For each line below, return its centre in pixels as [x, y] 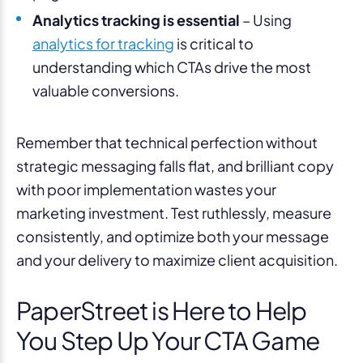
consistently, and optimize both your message [173, 236]
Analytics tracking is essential [137, 19]
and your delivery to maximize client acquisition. [177, 259]
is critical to [214, 43]
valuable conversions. [106, 90]
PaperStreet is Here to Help [162, 310]
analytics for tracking [103, 43]
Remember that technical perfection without [167, 142]
